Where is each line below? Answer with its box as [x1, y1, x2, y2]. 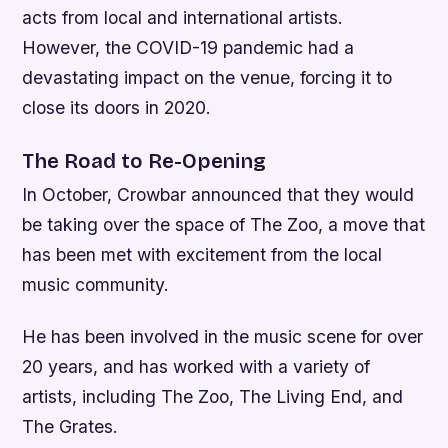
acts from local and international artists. [22, 7, 344, 29]
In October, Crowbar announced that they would [22, 184, 415, 206]
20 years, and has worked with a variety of [22, 355, 371, 377]
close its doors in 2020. [22, 97, 212, 119]
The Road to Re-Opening [22, 149, 266, 175]
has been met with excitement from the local [22, 244, 383, 266]
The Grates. [22, 415, 119, 437]
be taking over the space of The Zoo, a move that [22, 214, 426, 236]
